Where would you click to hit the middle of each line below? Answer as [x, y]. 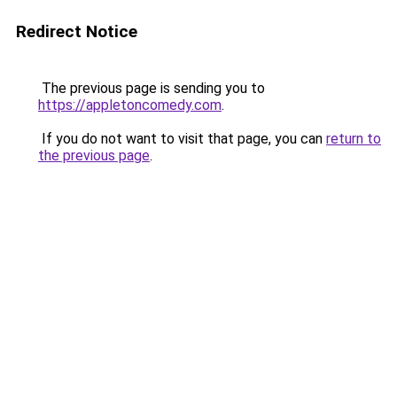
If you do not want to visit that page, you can [182, 139]
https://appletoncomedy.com [130, 105]
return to [354, 139]
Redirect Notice [77, 31]
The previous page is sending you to [152, 88]
